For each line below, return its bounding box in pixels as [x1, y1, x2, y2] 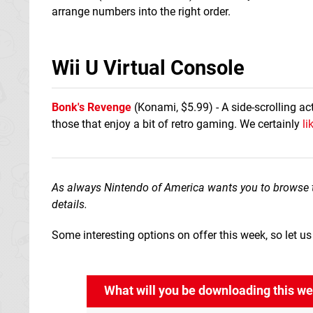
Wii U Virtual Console [52, 55, 245, 80]
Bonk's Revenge [52, 100, 131, 114]
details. [52, 197, 87, 211]
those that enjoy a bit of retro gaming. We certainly [52, 117, 303, 131]
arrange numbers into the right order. [52, 4, 231, 18]
